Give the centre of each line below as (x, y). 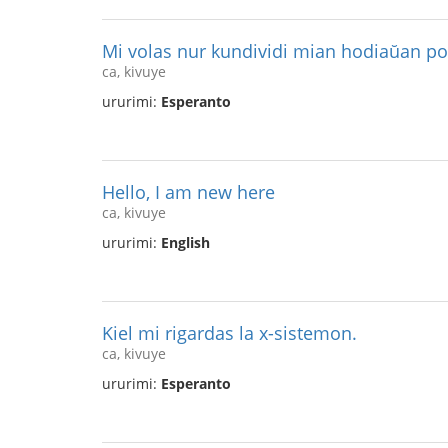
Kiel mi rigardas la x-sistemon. (229, 333)
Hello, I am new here (188, 192)
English (185, 242)
